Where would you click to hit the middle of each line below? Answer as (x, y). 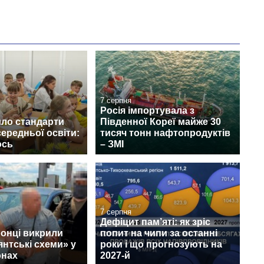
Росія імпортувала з (147, 110)
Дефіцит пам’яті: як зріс (155, 222)
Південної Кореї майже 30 (161, 121)
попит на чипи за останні (159, 233)
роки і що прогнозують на (161, 244)
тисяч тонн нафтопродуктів (165, 133)
